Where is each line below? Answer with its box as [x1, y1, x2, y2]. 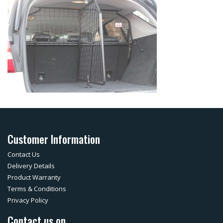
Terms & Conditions [7, 184, 66, 193]
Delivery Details [7, 161, 55, 170]
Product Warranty [7, 173, 61, 182]
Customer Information [7, 131, 100, 147]
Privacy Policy [7, 196, 48, 205]
